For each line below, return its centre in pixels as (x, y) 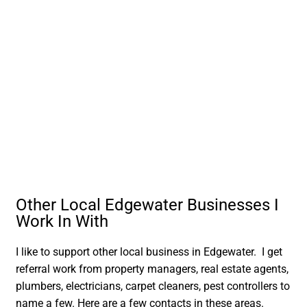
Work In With (62, 222)
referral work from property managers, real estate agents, (152, 269)
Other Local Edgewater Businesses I (148, 205)
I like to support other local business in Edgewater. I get (149, 252)
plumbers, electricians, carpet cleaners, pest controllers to (153, 286)
